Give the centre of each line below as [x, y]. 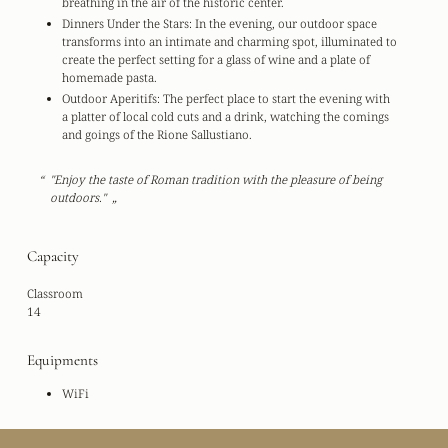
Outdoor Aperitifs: [111, 98]
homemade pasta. [110, 77]
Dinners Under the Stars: [127, 23]
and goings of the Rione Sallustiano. [157, 134]
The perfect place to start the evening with [275, 98]
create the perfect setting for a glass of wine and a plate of [216, 59]
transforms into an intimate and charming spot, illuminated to [230, 41]
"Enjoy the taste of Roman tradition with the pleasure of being [216, 178]
